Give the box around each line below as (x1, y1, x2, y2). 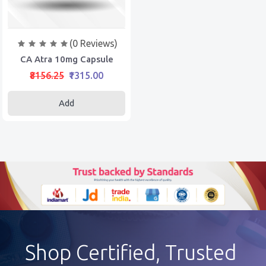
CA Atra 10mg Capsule (20, 54, 113, 64)
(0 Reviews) (69, 38, 118, 49)
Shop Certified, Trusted (25, 240, 236, 264)
